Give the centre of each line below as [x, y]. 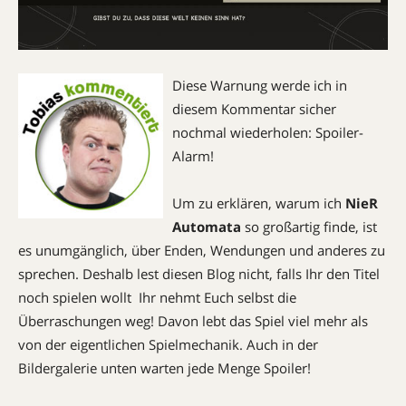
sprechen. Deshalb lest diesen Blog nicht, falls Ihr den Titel [199, 273]
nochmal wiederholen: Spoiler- [268, 132]
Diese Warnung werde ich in [260, 85]
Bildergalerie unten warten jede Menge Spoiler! [164, 367]
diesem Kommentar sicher [254, 108]
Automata [207, 226]
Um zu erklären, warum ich [259, 203]
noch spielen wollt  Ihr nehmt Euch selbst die [157, 297]
